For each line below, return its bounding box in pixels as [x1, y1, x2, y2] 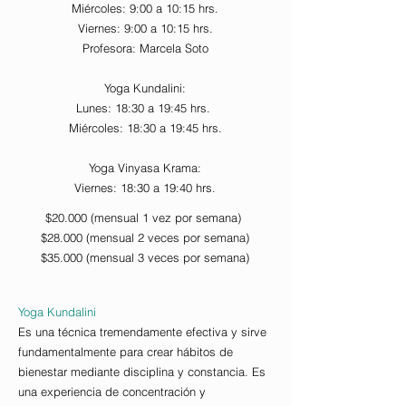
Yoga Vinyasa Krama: [89, 160, 201, 176]
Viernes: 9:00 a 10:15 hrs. [77, 21, 213, 36]
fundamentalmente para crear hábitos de [18, 344, 233, 360]
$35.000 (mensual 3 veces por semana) [41, 250, 249, 266]
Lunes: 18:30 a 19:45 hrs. [76, 101, 214, 116]
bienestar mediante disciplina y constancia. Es [18, 364, 266, 380]
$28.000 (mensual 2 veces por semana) [41, 230, 249, 246]
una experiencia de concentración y [18, 384, 206, 400]
